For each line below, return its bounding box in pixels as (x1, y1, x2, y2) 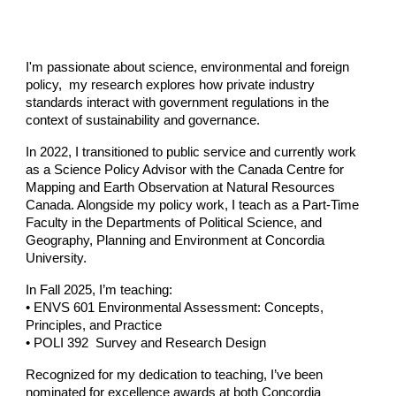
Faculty (26, 216, 69, 230)
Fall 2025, (40, 283, 96, 297)
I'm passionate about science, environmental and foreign (26, 60, 350, 74)
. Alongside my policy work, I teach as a (71, 198, 300, 212)
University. (26, 251, 88, 265)
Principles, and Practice (26, 318, 163, 332)
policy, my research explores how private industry (26, 78, 316, 92)
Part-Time (299, 198, 360, 212)
